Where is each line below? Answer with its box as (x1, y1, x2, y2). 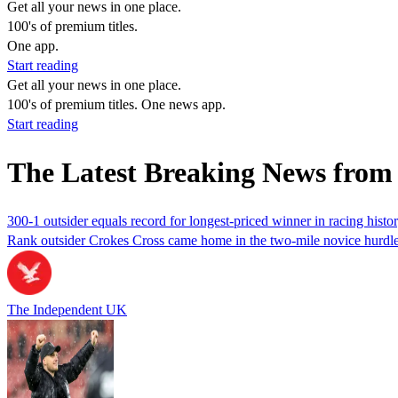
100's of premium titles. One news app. (7, 97, 226, 112)
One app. (7, 38, 59, 53)
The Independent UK (7, 301, 127, 317)
